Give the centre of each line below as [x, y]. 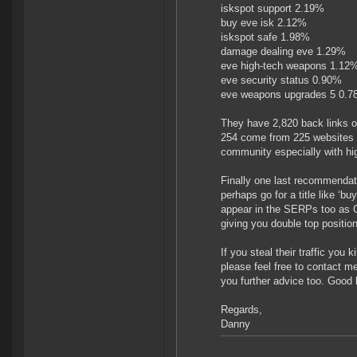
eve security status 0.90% [281, 80]
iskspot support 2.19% [273, 9]
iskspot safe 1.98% [265, 37]
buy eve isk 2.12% [264, 23]
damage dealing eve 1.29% [283, 52]
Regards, [241, 310]
